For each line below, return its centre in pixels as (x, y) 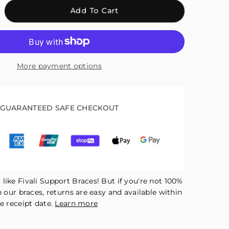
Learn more (76, 203)
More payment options (59, 66)
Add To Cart (95, 11)
